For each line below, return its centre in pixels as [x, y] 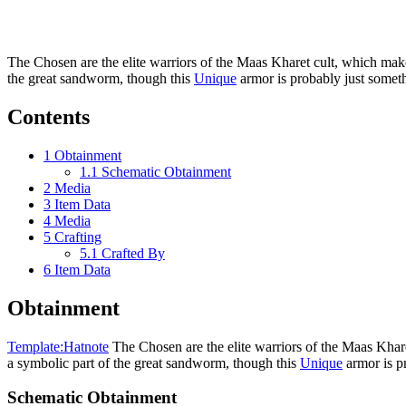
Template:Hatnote [58, 346]
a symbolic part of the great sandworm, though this [154, 362]
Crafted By [133, 253]
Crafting [78, 237]
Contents [48, 116]
